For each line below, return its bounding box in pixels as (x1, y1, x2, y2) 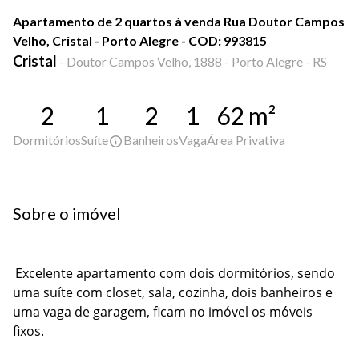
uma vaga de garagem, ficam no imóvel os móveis (13, 303, 313, 321)
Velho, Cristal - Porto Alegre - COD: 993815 (13, 33, 267, 48)
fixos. (13, 322, 44, 341)
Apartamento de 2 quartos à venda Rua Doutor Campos (13, 14, 345, 29)
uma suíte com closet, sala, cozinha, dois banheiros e (13, 284, 333, 302)
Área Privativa (207, 132, 285, 147)
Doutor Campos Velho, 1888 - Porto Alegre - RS (67, 54, 327, 69)
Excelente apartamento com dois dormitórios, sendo (15, 264, 335, 283)
